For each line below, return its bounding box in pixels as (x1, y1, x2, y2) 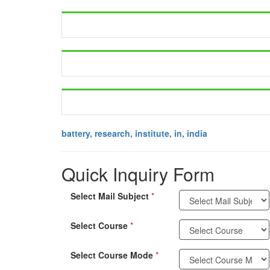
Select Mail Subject (71, 190, 151, 202)
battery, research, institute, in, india (61, 127, 207, 139)
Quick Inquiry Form (61, 161, 215, 187)
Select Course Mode (71, 249, 155, 261)
